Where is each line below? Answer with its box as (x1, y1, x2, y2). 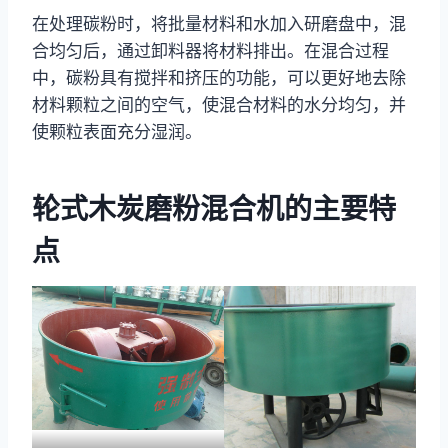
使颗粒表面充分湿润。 (32, 121, 202, 142)
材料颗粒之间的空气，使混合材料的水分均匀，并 (32, 94, 406, 115)
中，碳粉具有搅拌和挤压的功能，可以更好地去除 (32, 67, 406, 88)
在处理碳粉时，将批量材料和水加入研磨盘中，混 (32, 13, 406, 34)
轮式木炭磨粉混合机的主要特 (32, 191, 396, 226)
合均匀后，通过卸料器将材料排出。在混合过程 (32, 40, 389, 61)
